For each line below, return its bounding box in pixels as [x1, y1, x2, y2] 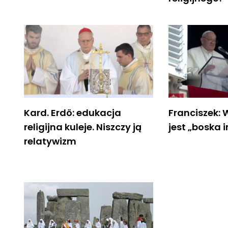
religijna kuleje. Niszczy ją [24, 120, 141, 133]
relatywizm [24, 134, 76, 148]
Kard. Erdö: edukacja [24, 106, 121, 119]
